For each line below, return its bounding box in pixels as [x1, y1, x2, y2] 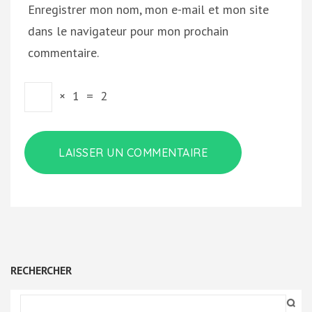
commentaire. [28, 44, 99, 61]
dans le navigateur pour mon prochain [28, 22, 228, 39]
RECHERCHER [10, 263, 72, 277]
